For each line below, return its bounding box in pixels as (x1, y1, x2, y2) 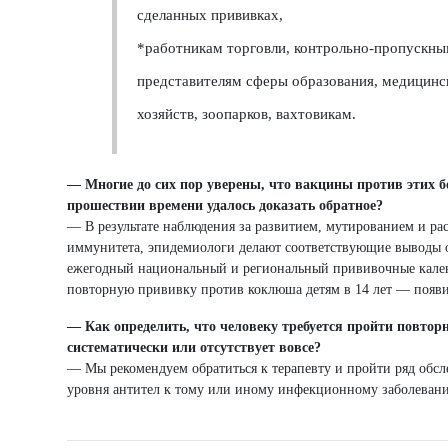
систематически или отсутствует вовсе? (67, 339, 321, 355)
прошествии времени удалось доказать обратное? (67, 197, 383, 213)
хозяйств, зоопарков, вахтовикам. (137, 105, 356, 122)
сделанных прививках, (137, 6, 283, 23)
